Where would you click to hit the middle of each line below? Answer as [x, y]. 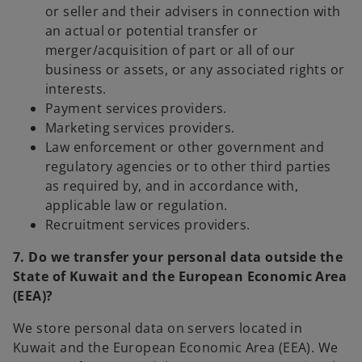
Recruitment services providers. [148, 225]
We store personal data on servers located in [158, 328]
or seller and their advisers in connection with [193, 12]
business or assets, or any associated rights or [195, 70]
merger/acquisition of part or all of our [170, 51]
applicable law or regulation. [137, 206]
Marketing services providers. [140, 128]
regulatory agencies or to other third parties [188, 167]
